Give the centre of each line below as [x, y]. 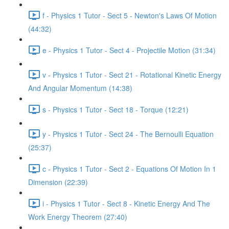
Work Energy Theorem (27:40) [78, 217]
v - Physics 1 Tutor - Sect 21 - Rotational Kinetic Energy [132, 74]
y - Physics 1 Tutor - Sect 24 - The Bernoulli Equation [128, 134]
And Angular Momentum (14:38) [80, 88]
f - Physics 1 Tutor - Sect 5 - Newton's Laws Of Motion [130, 15]
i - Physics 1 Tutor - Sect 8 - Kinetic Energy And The [126, 203]
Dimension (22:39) [58, 182]
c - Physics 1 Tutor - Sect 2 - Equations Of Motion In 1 [129, 168]
